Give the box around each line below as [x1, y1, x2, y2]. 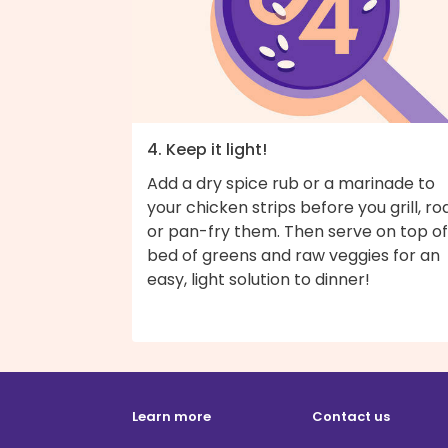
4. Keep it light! [147, 137, 267, 161]
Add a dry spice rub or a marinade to [147, 171, 435, 195]
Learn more [132, 406, 211, 426]
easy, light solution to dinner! [147, 267, 370, 291]
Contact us [312, 406, 390, 426]
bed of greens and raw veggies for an [147, 243, 440, 267]
